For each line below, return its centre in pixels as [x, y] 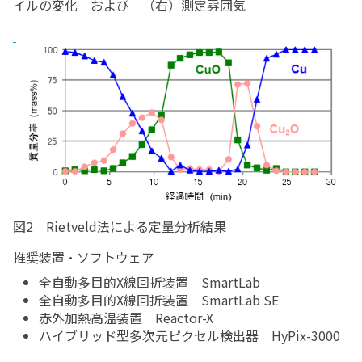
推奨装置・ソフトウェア [84, 257]
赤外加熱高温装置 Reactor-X [126, 317]
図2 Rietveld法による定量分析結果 [120, 227]
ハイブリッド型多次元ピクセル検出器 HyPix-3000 [189, 335]
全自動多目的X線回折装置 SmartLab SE [159, 299]
